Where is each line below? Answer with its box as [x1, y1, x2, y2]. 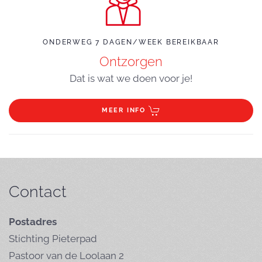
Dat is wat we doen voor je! [70, 72, 192, 84]
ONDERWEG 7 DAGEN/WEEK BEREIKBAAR [43, 37, 219, 46]
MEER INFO [101, 106, 146, 114]
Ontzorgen [99, 53, 163, 69]
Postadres [9, 216, 57, 227]
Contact [9, 182, 67, 201]
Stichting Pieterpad [9, 233, 97, 244]
